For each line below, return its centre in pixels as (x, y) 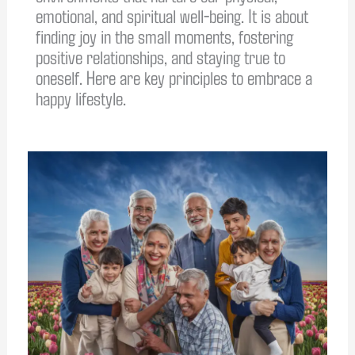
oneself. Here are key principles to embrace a (174, 76)
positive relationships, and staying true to (160, 56)
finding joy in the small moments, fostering (164, 35)
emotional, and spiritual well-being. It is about (172, 15)
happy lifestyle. (80, 97)
